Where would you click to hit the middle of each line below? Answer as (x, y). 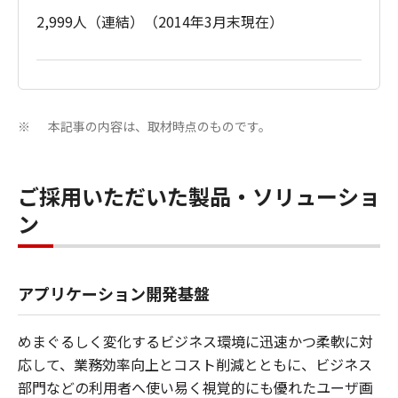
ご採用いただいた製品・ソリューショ (199, 196)
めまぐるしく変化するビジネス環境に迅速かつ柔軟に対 (195, 341)
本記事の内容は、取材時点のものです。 (159, 126)
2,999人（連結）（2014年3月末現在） (160, 21)
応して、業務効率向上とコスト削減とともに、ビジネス (195, 364)
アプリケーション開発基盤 (114, 293)
